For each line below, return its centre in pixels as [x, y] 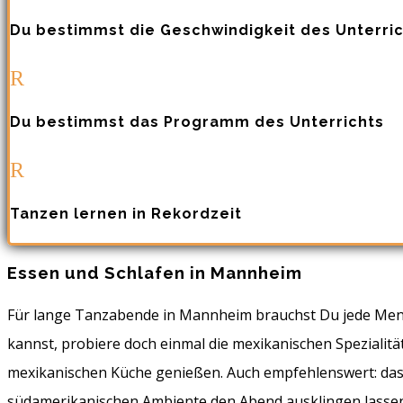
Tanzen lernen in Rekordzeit [126, 214]
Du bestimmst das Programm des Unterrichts [197, 122]
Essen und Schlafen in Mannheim [155, 273]
